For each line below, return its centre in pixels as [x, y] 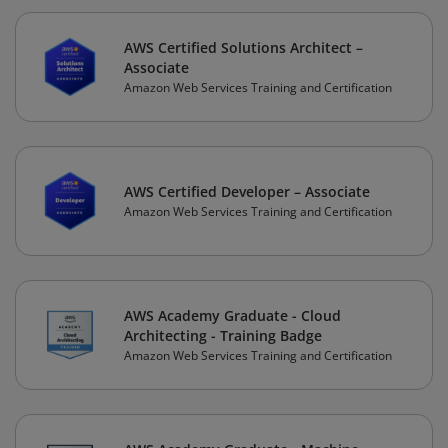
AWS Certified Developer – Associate [247, 192]
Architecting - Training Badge [223, 336]
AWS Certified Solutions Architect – [243, 48]
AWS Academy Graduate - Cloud [232, 316]
